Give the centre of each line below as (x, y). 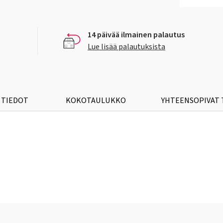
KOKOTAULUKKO (96, 101)
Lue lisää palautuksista (126, 47)
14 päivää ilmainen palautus (136, 35)
